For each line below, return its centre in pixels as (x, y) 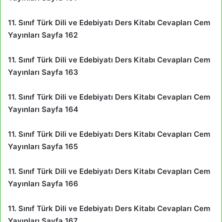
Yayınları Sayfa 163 (43, 72)
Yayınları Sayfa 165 (43, 146)
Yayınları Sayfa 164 (43, 109)
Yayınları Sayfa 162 (43, 35)
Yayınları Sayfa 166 (43, 183)
